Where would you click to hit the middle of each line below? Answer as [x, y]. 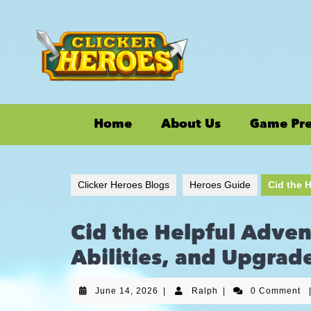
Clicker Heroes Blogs [124, 185]
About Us [191, 125]
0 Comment [277, 291]
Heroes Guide [220, 185]
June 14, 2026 [127, 291]
